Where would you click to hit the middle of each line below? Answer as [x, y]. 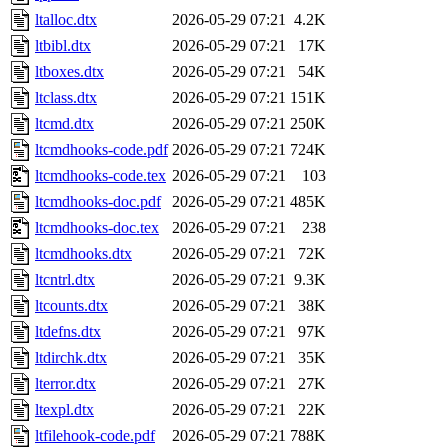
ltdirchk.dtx [71, 358]
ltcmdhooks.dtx [83, 254]
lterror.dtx [65, 384]
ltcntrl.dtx [65, 280]
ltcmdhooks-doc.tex [97, 228]
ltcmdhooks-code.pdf [101, 150]
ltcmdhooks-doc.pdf [98, 202]
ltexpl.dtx [64, 410]
